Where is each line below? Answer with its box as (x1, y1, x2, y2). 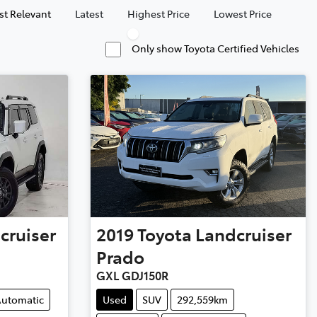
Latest (75, 6, 103, 21)
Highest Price (127, 6, 190, 21)
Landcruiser (195, 221, 292, 246)
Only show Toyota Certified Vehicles (132, 40, 299, 55)
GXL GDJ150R (96, 267, 168, 283)
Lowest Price (214, 6, 272, 21)
